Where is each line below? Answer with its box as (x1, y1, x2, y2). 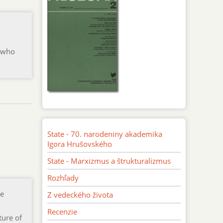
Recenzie (47, 206, 78, 217)
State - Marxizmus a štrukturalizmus (47, 155, 171, 166)
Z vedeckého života (47, 189, 113, 200)
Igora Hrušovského (47, 138, 112, 149)
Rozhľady (47, 172, 79, 183)
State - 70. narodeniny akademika (47, 128, 163, 139)
